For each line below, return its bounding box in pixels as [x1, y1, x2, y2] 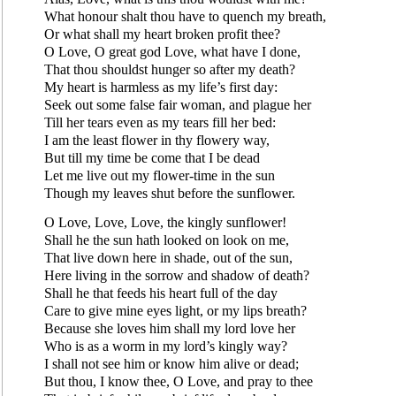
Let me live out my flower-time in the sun [44, 167, 275, 183]
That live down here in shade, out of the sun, [44, 249, 293, 265]
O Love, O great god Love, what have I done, [44, 43, 301, 59]
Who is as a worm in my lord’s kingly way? [44, 338, 287, 354]
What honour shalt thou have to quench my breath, [44, 8, 326, 24]
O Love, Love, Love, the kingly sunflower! [44, 214, 286, 230]
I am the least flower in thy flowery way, [44, 132, 270, 148]
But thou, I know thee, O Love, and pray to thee [44, 373, 313, 389]
